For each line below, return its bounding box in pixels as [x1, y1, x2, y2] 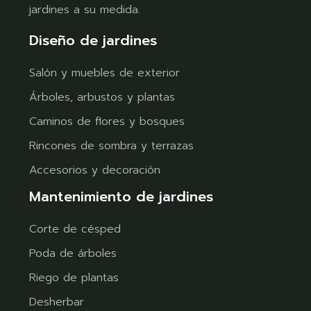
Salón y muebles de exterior [29, 64, 180, 81]
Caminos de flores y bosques [29, 112, 185, 130]
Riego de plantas [29, 269, 119, 286]
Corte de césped [29, 220, 121, 237]
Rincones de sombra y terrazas [29, 137, 194, 154]
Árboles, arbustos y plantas [29, 88, 175, 106]
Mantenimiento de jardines [29, 185, 213, 207]
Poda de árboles [29, 244, 117, 262]
